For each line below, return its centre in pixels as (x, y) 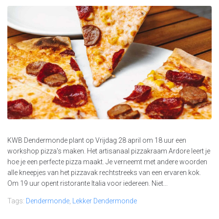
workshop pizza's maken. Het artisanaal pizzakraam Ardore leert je (109, 151)
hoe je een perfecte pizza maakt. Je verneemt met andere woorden (107, 162)
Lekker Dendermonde (105, 201)
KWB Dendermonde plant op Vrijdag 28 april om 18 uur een (97, 141)
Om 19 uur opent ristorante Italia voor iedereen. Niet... (88, 184)
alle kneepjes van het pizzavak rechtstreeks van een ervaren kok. (104, 173)
